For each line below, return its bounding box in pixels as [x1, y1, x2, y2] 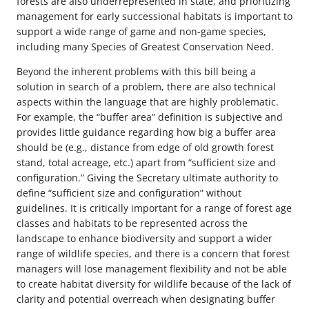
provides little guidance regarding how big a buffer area [17, 126, 276, 139]
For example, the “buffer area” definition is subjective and [17, 110, 283, 124]
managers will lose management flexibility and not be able [17, 262, 287, 276]
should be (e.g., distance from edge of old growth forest [17, 141, 274, 154]
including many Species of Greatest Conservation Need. [17, 40, 274, 53]
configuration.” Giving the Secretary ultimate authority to [17, 171, 278, 185]
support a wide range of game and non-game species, [17, 25, 266, 38]
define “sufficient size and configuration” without [17, 186, 241, 200]
